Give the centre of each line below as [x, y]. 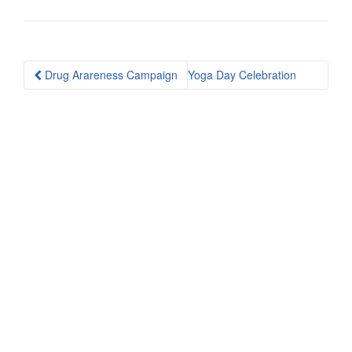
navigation [73, 95]
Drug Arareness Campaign [110, 75]
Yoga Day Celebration [244, 75]
